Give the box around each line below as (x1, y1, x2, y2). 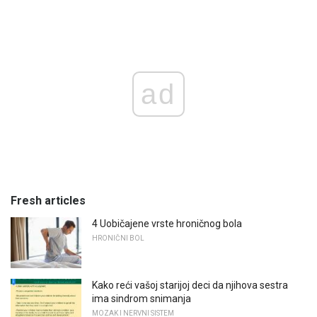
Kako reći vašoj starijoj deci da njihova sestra (92, 279, 288, 292)
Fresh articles (11, 194, 86, 208)
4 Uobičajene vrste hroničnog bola (92, 218, 242, 230)
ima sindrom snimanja (92, 293, 191, 305)
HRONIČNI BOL (92, 234, 144, 243)
